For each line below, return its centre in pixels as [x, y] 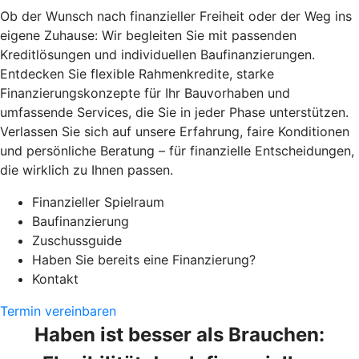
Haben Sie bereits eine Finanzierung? [144, 259]
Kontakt [55, 278]
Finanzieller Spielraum [98, 202]
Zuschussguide [77, 240]
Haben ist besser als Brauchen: [179, 334]
